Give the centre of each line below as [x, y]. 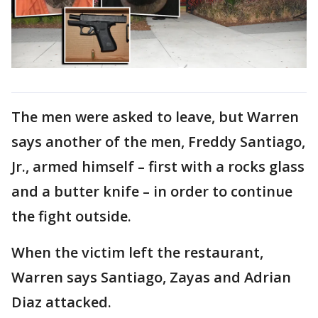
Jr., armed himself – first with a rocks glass [158, 166]
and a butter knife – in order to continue [152, 191]
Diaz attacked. [63, 302]
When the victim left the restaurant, [137, 252]
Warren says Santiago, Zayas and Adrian [151, 277]
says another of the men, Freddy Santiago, [158, 141]
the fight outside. [73, 216]
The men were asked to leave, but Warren [155, 116]
